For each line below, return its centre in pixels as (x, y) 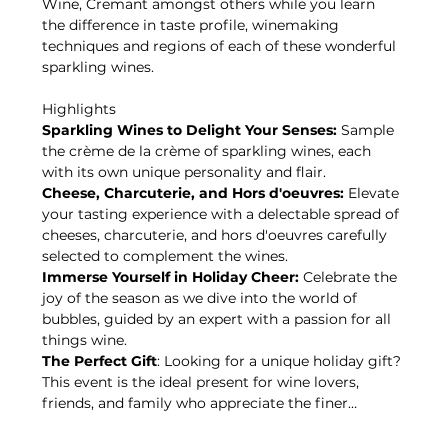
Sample (368, 130)
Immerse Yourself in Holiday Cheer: (171, 277)
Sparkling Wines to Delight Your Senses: (190, 130)
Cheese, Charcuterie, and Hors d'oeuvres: (193, 193)
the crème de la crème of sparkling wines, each (209, 151)
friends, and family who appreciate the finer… (200, 403)
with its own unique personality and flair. (184, 172)
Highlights (79, 109)
